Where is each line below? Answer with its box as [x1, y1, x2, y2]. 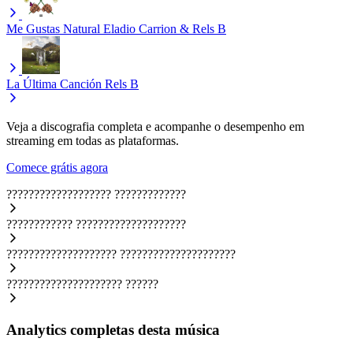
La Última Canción [6, 76, 102, 91]
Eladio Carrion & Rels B [103, 21, 226, 35]
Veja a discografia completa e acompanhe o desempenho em [6, 119, 304, 133]
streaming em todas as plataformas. [6, 133, 179, 147]
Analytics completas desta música [6, 321, 220, 339]
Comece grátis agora [6, 160, 108, 174]
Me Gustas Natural [6, 21, 100, 35]
